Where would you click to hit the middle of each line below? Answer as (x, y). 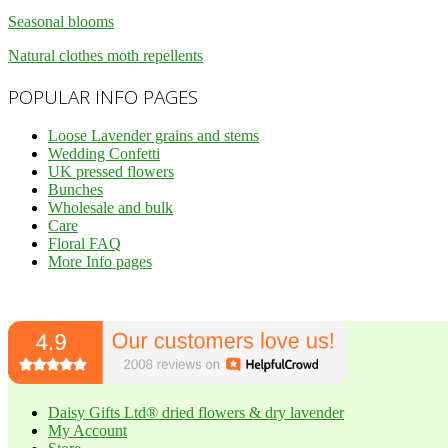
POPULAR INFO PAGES (103, 96)
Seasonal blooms (61, 21)
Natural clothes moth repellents (105, 55)
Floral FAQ (84, 244)
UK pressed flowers (111, 172)
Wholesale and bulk (110, 208)
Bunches (75, 190)
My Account (87, 430)
